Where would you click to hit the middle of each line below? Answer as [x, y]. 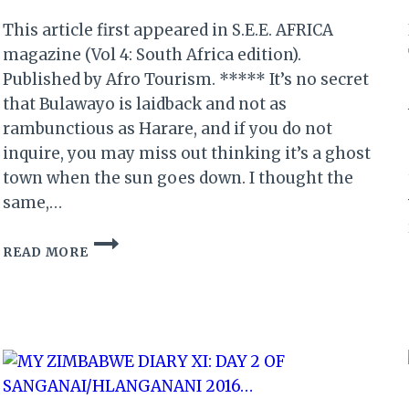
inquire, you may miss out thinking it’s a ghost [187, 153]
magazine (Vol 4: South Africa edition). [152, 54]
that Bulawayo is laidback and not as [145, 104]
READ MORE [46, 252]
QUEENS [116, 278]
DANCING [121, 258]
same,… [33, 202]
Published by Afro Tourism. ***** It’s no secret [186, 79]
